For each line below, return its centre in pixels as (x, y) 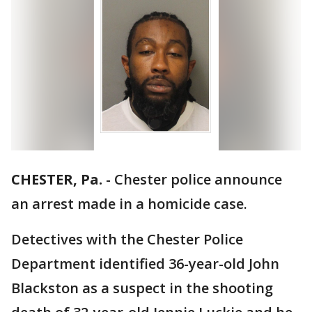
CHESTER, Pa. (57, 180)
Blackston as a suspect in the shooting (142, 288)
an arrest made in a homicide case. (129, 204)
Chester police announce (198, 180)
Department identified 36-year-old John (145, 264)
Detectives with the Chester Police (127, 240)
